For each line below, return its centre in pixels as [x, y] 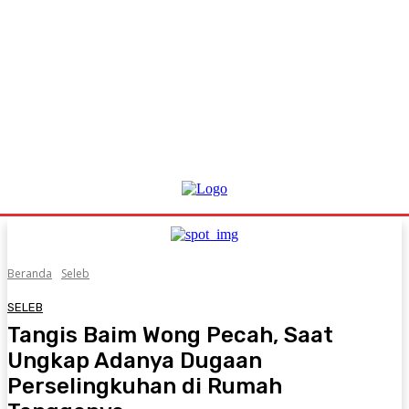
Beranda [30, 273]
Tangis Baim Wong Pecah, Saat [170, 335]
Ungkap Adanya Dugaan [135, 360]
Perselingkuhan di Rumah [145, 386]
